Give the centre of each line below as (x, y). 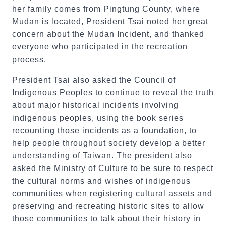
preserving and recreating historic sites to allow (108, 206)
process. (29, 59)
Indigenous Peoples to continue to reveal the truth (113, 93)
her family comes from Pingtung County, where (106, 9)
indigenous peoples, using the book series (98, 118)
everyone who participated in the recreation (100, 47)
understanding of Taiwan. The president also (102, 156)
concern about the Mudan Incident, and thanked (108, 34)
